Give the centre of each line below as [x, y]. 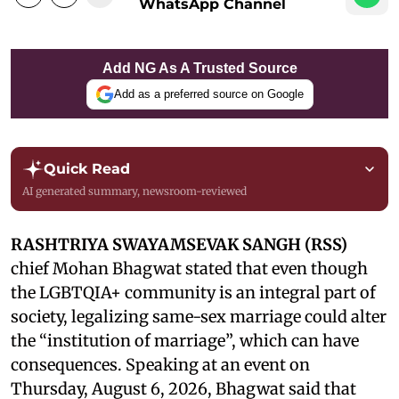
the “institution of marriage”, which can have [185, 340]
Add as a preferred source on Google [208, 94]
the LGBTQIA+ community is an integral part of [193, 292]
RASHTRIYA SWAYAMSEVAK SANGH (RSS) [179, 244]
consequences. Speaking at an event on [160, 364]
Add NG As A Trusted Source [199, 68]
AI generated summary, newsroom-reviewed [134, 191]
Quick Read [87, 168]
